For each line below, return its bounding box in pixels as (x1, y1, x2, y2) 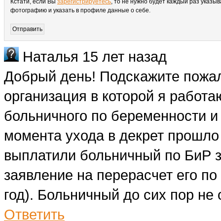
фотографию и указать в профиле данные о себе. (10, 7, 150, 14)
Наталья (23, 48, 82, 65)
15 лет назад (82, 48, 167, 65)
